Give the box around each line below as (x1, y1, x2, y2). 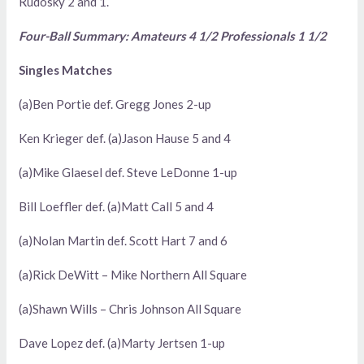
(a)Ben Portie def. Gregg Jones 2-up (19, 97, 212, 111)
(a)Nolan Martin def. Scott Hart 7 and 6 (19, 233, 228, 248)
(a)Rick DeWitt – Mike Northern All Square (19, 267, 248, 282)
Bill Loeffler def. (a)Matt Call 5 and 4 (19, 199, 214, 214)
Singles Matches (19, 63, 113, 77)
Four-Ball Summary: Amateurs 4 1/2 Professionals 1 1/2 (19, 28, 327, 43)
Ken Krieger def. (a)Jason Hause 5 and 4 (19, 131, 232, 145)
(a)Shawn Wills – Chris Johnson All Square (19, 301, 242, 316)
